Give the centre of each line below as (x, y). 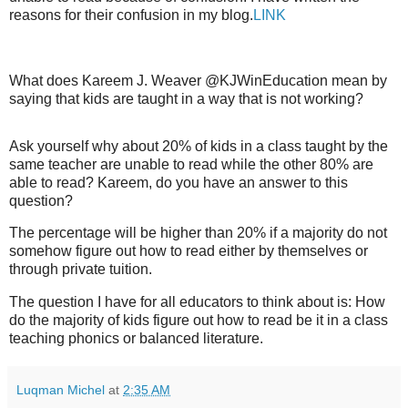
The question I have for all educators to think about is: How (197, 302)
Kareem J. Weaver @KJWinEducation (207, 80)
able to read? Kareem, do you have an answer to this (178, 182)
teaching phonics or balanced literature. (136, 339)
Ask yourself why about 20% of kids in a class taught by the (199, 146)
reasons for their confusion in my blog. (131, 15)
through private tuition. (81, 270)
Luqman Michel (61, 390)
